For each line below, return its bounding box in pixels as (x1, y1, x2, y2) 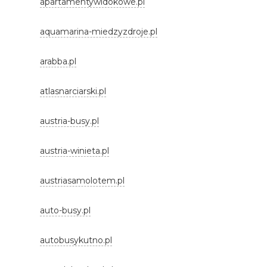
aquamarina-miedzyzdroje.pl (40, 26, 158, 37)
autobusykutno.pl (40, 235, 113, 246)
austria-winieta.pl (40, 145, 110, 156)
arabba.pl (40, 56, 77, 67)
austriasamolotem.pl (40, 175, 125, 186)
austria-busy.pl (40, 116, 100, 126)
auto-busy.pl (40, 205, 91, 216)
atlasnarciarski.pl (40, 86, 107, 97)
